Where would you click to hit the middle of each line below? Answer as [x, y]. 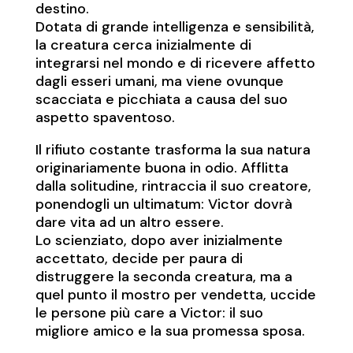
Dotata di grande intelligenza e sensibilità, [175, 26]
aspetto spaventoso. [105, 117]
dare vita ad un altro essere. [129, 222]
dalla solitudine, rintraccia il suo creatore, [173, 186]
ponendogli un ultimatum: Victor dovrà [163, 204]
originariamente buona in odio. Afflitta [162, 167]
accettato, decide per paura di [139, 258]
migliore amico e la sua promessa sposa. [170, 331]
